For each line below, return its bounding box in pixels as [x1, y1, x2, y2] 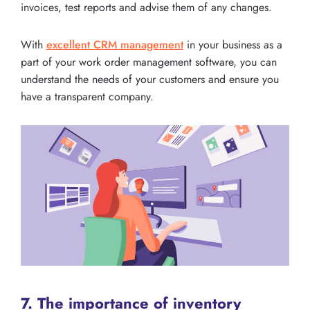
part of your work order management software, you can [21, 53, 277, 70]
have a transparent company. [21, 88, 154, 104]
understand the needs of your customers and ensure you [21, 71, 279, 87]
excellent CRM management [46, 36, 183, 53]
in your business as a [183, 36, 282, 53]
